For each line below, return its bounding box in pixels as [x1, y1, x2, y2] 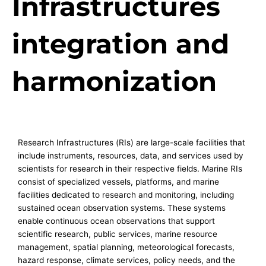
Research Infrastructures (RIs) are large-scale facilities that [18, 138, 245, 147]
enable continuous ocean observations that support [18, 216, 215, 226]
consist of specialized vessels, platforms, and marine [18, 177, 219, 186]
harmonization [12, 65, 217, 97]
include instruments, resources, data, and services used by [18, 151, 243, 160]
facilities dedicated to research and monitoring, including [18, 190, 234, 199]
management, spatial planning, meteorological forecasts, [18, 242, 235, 252]
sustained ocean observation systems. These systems [18, 203, 226, 213]
